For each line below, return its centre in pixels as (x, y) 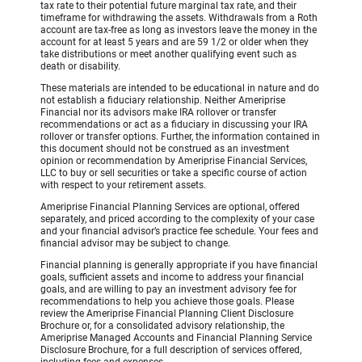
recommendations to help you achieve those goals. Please (167, 302)
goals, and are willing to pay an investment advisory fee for (168, 290)
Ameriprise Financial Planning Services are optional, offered (170, 207)
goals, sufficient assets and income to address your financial (172, 278)
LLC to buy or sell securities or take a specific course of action (174, 173)
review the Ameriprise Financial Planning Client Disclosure (167, 314)
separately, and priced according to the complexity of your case (177, 219)
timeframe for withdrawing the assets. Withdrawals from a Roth (179, 18)
